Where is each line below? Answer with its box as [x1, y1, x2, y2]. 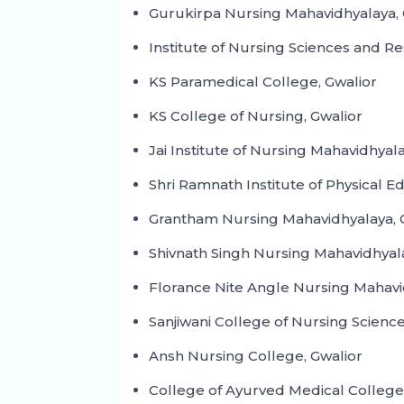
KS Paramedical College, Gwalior [149, 73, 378, 91]
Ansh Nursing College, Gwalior [149, 347, 363, 365]
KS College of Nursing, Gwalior [149, 107, 363, 125]
